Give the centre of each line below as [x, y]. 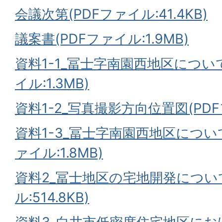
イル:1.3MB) [52, 83]
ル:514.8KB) [52, 197]
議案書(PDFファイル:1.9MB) [102, 39]
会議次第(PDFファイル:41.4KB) [111, 14]
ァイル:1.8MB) [59, 153]
